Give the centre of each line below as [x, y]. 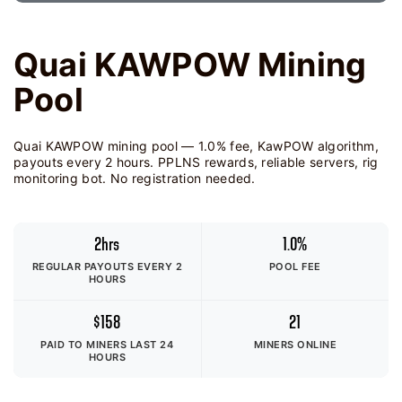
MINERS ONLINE [295, 345]
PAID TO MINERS [85, 345]
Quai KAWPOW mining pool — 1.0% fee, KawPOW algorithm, [196, 146]
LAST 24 [152, 345]
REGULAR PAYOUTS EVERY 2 [107, 267]
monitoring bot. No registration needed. [135, 178]
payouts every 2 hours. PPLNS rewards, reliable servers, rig [196, 162]
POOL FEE [295, 267]
